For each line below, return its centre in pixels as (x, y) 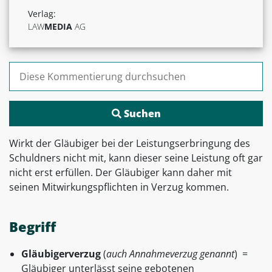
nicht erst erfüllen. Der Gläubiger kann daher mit (121, 173)
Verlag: (42, 14)
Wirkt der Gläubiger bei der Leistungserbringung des (130, 144)
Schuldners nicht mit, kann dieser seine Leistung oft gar (136, 158)
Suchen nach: (39, 69)
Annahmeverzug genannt (182, 254)
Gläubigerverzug (61, 254)
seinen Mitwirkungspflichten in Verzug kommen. (119, 187)
